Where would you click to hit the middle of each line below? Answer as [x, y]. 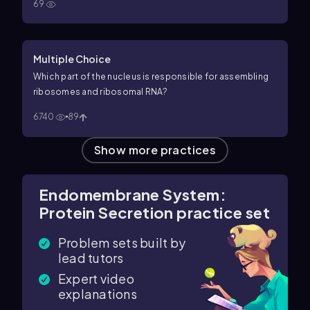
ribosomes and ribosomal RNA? [101, 92]
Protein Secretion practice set [154, 212]
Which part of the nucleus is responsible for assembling [151, 77]
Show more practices [155, 149]
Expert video [96, 278]
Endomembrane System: [133, 194]
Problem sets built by [122, 242]
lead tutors [91, 257]
